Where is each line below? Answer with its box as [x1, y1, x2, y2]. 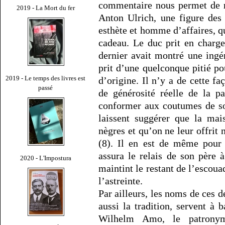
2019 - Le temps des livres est [6, 74, 86, 82]
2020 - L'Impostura [20, 154, 71, 162]
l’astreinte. [98, 175, 143, 187]
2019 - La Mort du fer [17, 4, 75, 12]
